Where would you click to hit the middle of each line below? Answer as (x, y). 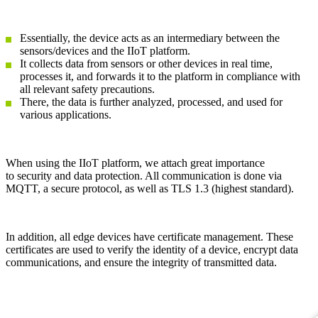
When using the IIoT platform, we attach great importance (135, 163)
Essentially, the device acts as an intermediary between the (150, 38)
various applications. (66, 114)
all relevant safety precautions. (87, 89)
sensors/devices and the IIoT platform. (105, 50)
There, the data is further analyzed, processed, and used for (151, 102)
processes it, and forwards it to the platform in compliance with (160, 76)
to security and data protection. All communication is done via (144, 175)
